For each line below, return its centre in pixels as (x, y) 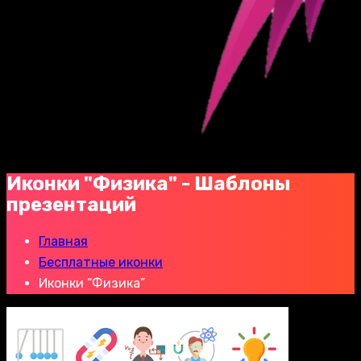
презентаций (71, 204)
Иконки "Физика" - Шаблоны (149, 183)
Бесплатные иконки (101, 262)
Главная (63, 241)
